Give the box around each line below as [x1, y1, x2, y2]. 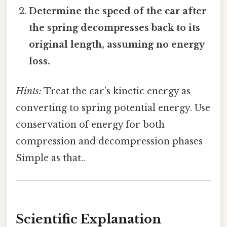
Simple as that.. [16, 152, 85, 164]
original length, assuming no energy [29, 39, 205, 50]
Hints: [16, 85, 42, 97]
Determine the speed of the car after [29, 5, 207, 17]
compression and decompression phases [16, 135, 203, 147]
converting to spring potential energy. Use [16, 102, 210, 113]
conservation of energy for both [16, 119, 165, 130]
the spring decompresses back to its [29, 22, 201, 33]
